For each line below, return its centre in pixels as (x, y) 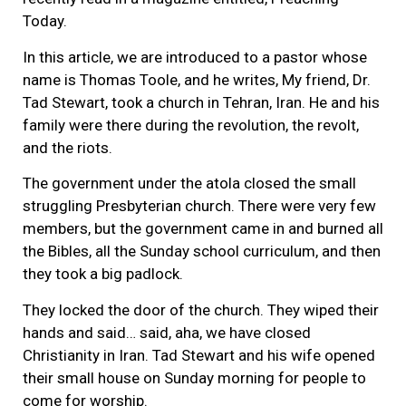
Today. (45, 21)
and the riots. (68, 147)
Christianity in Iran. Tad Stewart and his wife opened (199, 355)
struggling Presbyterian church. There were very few (199, 206)
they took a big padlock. (103, 274)
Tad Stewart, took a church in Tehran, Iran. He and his (201, 102)
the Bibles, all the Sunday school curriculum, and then (202, 251)
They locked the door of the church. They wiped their (201, 309)
